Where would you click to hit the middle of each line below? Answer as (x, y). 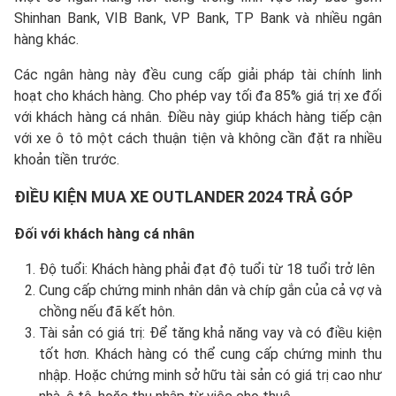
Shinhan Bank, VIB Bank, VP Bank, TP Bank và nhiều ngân (198, 19)
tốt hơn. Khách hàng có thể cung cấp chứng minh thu (210, 354)
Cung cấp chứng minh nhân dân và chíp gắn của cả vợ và (210, 291)
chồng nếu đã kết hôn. (107, 312)
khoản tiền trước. (67, 160)
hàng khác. (46, 40)
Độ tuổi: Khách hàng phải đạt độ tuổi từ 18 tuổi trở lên (207, 270)
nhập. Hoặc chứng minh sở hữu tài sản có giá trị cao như (210, 376)
